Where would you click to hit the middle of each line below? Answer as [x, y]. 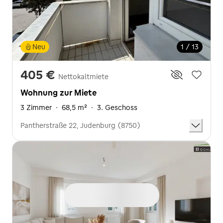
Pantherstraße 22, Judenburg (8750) [80, 126]
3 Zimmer [36, 108]
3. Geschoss [117, 108]
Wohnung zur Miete [58, 93]
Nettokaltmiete [83, 77]
